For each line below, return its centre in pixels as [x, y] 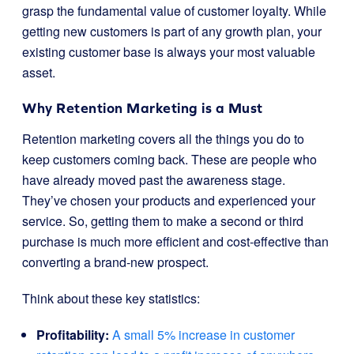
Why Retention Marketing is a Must [143, 108]
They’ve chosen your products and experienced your [169, 200]
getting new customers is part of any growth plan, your [172, 31]
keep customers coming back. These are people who [169, 159]
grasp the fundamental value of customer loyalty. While [174, 11]
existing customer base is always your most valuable [169, 52]
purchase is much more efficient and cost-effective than [175, 241]
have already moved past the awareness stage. [154, 180]
